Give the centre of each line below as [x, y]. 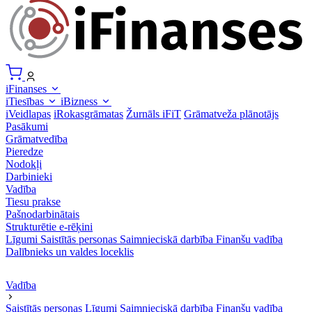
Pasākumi [27, 127]
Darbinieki [29, 177]
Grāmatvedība [37, 139]
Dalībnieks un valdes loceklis [70, 252]
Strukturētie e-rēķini [49, 227]
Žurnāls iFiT [154, 114]
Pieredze [24, 152]
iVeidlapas [28, 114]
